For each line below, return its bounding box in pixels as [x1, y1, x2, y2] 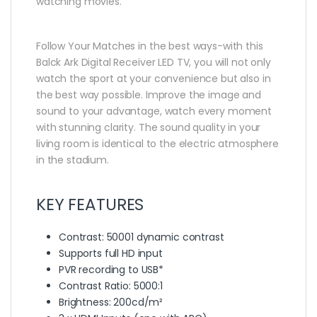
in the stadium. [36, 152, 109, 167]
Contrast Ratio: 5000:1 [59, 278, 163, 293]
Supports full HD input [59, 246, 163, 260]
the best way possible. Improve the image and [36, 87, 261, 102]
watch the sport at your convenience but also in [36, 71, 271, 86]
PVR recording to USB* [59, 262, 164, 277]
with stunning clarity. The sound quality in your [36, 120, 261, 134]
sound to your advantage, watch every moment [36, 103, 272, 118]
